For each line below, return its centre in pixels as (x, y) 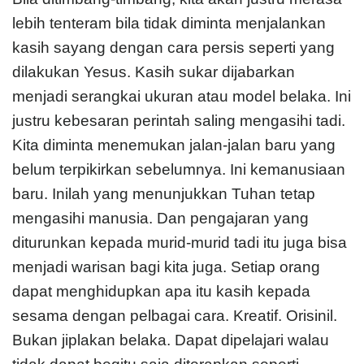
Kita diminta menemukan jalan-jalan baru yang (174, 145)
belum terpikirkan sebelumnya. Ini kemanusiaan (179, 169)
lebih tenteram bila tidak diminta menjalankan (169, 23)
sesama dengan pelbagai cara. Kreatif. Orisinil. (175, 315)
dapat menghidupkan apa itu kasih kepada (161, 291)
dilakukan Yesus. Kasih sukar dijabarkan (154, 71)
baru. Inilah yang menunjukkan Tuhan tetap (164, 193)
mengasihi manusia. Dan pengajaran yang (160, 218)
